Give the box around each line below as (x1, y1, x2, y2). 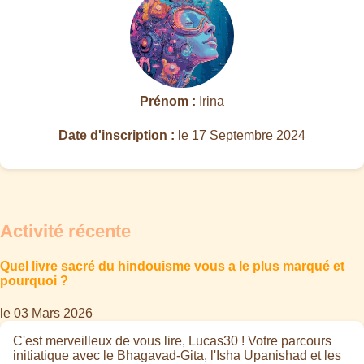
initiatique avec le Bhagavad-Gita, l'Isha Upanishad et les (13, 348, 341, 362)
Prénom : (140, 94, 196, 108)
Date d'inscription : (58, 128, 175, 142)
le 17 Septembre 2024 (175, 128, 305, 142)
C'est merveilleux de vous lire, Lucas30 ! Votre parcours (13, 333, 331, 348)
